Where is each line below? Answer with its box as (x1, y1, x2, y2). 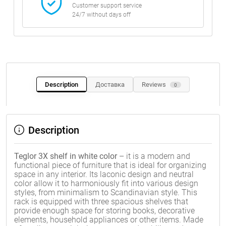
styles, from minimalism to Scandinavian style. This (14, 188, 197, 197)
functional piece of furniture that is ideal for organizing (14, 160, 206, 170)
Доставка (95, 81, 125, 88)
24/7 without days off (72, 11, 131, 18)
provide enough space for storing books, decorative (14, 206, 195, 215)
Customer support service (72, 2, 142, 9)
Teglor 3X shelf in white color (14, 151, 117, 161)
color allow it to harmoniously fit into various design (14, 179, 198, 188)
